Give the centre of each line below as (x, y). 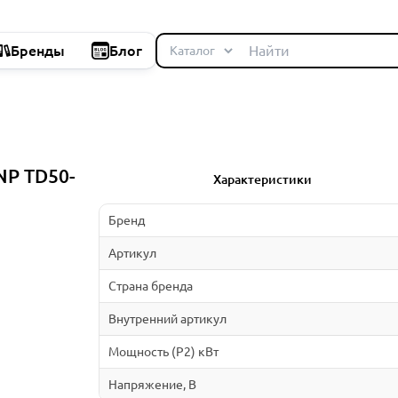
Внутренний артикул (167, 318)
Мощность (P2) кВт (163, 351)
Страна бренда (150, 286)
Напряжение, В (152, 384)
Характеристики (263, 179)
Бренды (38, 51)
